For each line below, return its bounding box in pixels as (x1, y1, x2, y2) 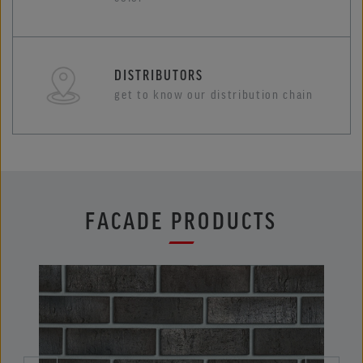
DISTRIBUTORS (114, 66, 203, 83)
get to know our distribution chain (114, 88, 314, 101)
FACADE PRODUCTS (85, 206, 278, 233)
